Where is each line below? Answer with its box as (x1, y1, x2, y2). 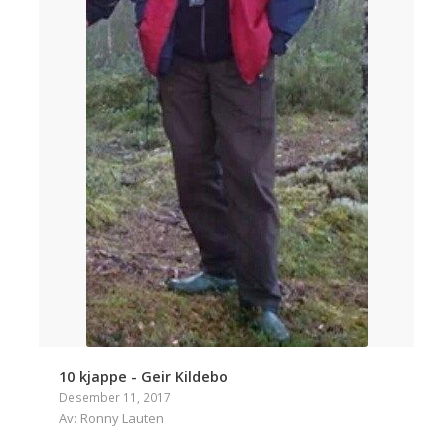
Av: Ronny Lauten (59, 409, 165, 428)
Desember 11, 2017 (59, 389, 172, 406)
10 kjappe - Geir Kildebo (59, 367, 229, 387)
